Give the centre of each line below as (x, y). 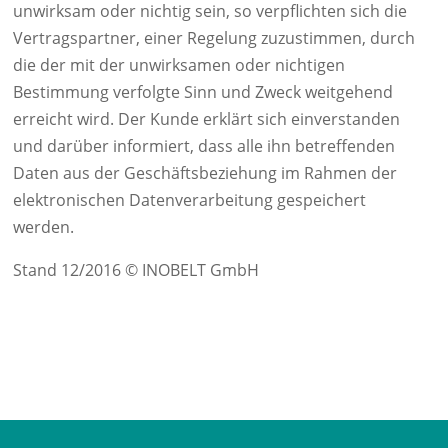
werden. (43, 227)
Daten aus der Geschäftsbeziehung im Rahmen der (205, 173)
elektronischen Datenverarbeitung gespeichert (189, 200)
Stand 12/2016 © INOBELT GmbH (136, 270)
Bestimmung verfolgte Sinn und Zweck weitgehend (203, 92)
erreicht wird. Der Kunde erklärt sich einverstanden (206, 119)
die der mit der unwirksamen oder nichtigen (179, 65)
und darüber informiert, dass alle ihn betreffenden (204, 146)
